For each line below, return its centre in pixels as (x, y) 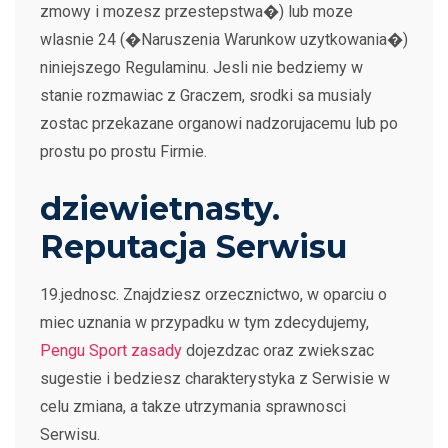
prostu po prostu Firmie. (123, 151)
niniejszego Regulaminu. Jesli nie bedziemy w (201, 67)
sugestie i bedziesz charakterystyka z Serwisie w (215, 378)
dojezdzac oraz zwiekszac (278, 350)
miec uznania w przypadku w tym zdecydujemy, (204, 322)
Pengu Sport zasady (111, 350)
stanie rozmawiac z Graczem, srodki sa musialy (206, 95)
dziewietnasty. (160, 208)
